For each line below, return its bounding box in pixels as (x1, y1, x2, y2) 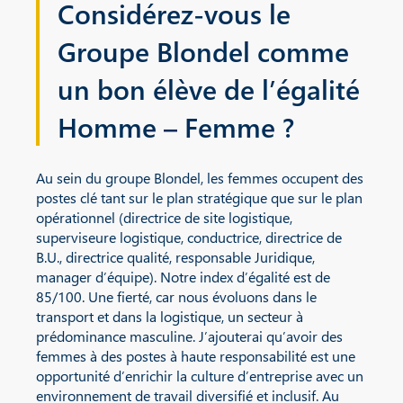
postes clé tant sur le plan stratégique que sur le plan (36, 188, 363, 208)
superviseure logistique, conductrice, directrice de (36, 228, 342, 247)
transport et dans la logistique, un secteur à (36, 307, 303, 327)
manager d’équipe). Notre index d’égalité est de (36, 267, 330, 287)
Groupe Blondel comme (58, 33, 349, 70)
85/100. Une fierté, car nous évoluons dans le (36, 287, 317, 307)
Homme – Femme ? (58, 109, 294, 146)
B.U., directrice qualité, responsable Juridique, (36, 247, 315, 267)
